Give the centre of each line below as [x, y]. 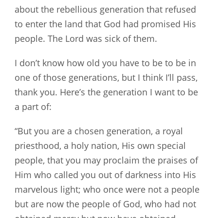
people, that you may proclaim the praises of [106, 160]
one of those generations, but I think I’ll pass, [106, 77]
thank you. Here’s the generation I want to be [106, 92]
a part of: [33, 106]
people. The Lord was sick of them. [86, 39]
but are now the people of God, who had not [105, 204]
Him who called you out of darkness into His [105, 174]
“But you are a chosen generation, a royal [99, 131]
